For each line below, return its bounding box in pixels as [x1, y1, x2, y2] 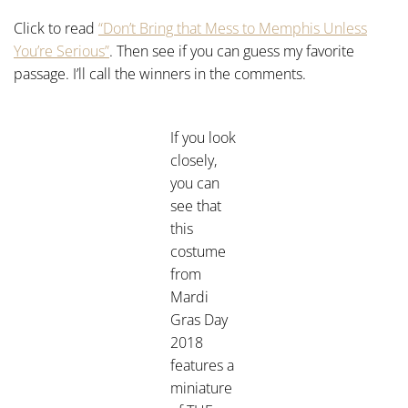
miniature [170, 378, 232, 398]
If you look [170, 127, 236, 148]
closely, [170, 150, 217, 170]
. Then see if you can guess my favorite [109, 41, 354, 61]
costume [170, 241, 226, 261]
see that [170, 196, 221, 216]
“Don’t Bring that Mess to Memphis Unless [98, 18, 367, 38]
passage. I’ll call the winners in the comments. [14, 64, 306, 84]
